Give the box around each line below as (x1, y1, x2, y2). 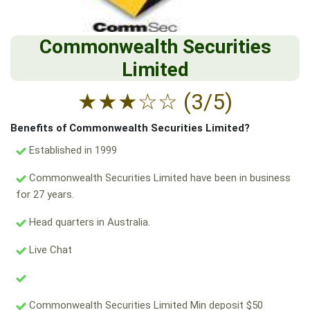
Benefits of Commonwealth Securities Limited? (10, 122, 250, 135)
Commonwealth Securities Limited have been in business (26, 172, 291, 185)
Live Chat (26, 244, 72, 257)
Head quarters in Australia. (26, 216, 150, 229)
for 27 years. (16, 188, 74, 201)
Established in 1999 (26, 144, 117, 157)
